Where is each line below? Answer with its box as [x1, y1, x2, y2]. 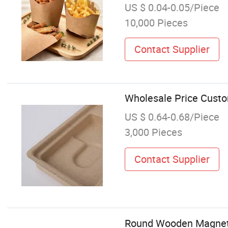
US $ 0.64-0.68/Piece [124, 110, 219, 124]
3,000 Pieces [124, 125, 182, 139]
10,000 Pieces [124, 15, 188, 30]
